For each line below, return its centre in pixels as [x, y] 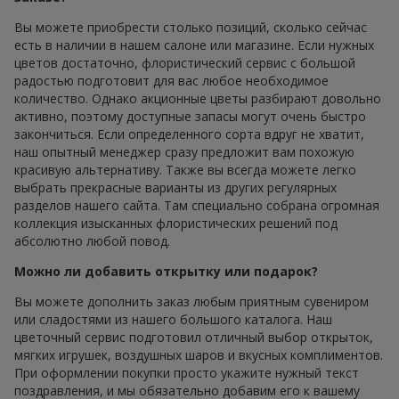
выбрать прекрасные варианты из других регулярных [175, 187]
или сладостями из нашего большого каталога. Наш [173, 319]
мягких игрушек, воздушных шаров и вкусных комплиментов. [199, 354]
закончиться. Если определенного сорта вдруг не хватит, [189, 134]
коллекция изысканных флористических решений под [176, 223]
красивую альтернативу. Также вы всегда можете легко [185, 169]
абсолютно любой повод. [92, 240]
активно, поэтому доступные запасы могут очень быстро [190, 116]
